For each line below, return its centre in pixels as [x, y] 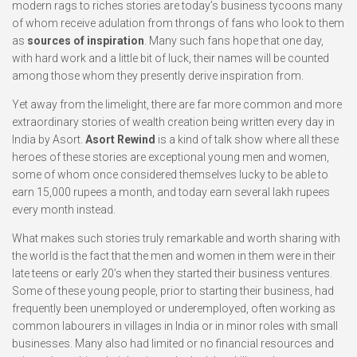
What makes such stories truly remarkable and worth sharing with [176, 238]
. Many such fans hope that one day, [234, 41]
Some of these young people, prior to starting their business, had [173, 291]
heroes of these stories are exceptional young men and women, [171, 157]
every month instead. [64, 210]
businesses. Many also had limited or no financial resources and [173, 343]
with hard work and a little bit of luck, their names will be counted [171, 58]
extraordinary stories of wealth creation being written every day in [173, 122]
